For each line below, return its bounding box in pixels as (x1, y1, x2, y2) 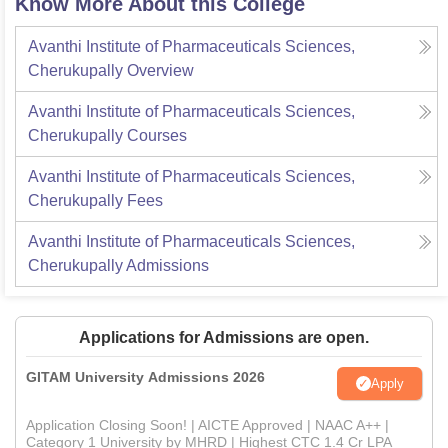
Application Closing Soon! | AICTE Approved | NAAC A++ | (26, 417, 389, 433)
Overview (127, 62, 194, 79)
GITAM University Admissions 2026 (26, 369, 265, 385)
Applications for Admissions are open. (79, 329, 369, 346)
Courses (127, 127, 187, 144)
